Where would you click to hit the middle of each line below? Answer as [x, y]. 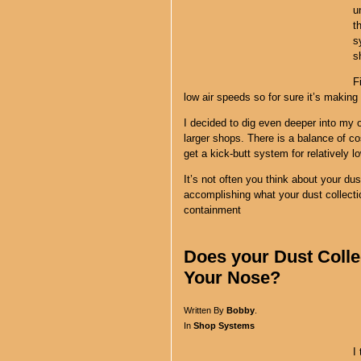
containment [212, 210]
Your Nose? [232, 278]
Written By [205, 310]
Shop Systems [224, 325]
